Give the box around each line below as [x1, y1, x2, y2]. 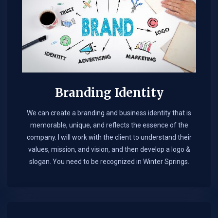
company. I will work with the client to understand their [26, 133, 192, 142]
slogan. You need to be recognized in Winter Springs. [29, 158, 189, 166]
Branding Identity [54, 85, 163, 101]
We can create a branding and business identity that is [27, 109, 191, 117]
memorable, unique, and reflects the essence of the [30, 121, 188, 129]
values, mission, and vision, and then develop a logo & [28, 145, 190, 154]
